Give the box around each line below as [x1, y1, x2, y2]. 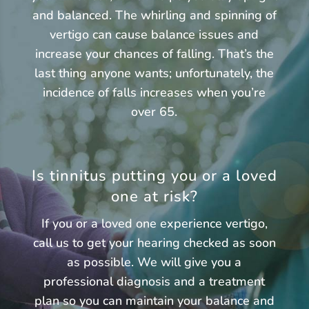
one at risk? [110, 186, 198, 207]
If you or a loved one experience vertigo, [41, 215, 268, 232]
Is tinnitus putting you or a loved [31, 165, 277, 186]
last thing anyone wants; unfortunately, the [34, 64, 275, 81]
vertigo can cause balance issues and [50, 26, 259, 43]
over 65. [131, 103, 178, 120]
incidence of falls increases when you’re [43, 83, 266, 101]
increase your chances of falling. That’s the [34, 45, 274, 62]
